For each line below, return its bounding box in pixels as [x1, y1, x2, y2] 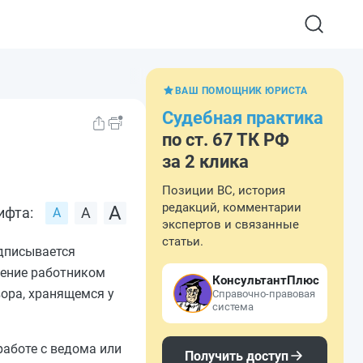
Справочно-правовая [212, 288, 315, 300]
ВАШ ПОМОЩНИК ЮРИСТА [175, 85, 308, 96]
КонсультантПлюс [212, 273, 319, 288]
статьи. [162, 234, 203, 249]
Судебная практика [162, 108, 323, 128]
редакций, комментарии [162, 200, 301, 215]
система [212, 301, 254, 313]
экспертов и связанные [162, 217, 299, 232]
